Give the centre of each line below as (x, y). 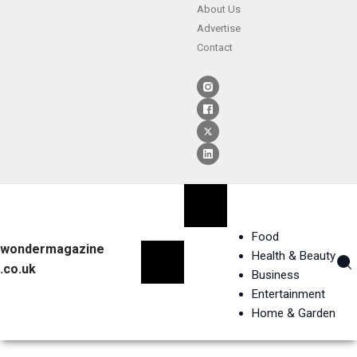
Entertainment (288, 294)
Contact (215, 47)
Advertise (219, 28)
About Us (219, 9)
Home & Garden (293, 313)
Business (275, 275)
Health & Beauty (293, 255)
